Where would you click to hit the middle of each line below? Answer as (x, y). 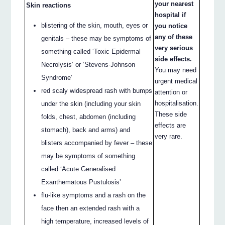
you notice (171, 26)
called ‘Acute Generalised (79, 169)
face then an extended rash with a (91, 208)
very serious (174, 48)
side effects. (174, 59)
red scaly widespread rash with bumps (97, 91)
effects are (171, 126)
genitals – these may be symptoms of (96, 39)
